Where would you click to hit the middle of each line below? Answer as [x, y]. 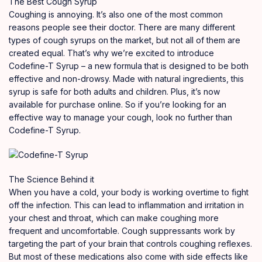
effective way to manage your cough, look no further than [120, 117]
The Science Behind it [51, 179]
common [206, 14]
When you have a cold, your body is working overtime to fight [129, 192]
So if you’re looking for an [175, 104]
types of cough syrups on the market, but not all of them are [125, 40]
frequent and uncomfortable [63, 230]
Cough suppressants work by [177, 230]
